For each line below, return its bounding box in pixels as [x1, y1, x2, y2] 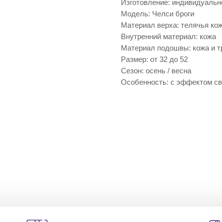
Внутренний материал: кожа [121, 32, 216, 41]
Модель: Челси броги [121, 9, 194, 18]
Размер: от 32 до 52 [121, 55, 188, 64]
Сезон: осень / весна [121, 66, 191, 75]
